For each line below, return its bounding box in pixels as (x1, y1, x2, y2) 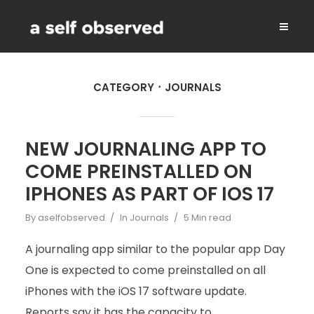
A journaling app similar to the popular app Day (25, 241, 285, 257)
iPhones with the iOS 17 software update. (25, 283, 247, 299)
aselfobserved (37, 211, 105, 224)
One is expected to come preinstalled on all (25, 262, 266, 278)
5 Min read (183, 211, 231, 224)
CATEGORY (93, 80, 154, 95)
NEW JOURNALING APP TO (25, 136, 266, 162)
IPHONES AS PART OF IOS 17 (25, 181, 274, 207)
